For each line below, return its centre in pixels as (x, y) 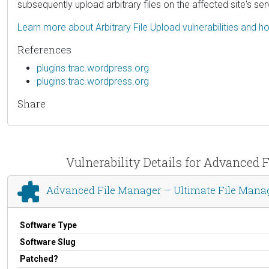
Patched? (39, 258)
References (44, 49)
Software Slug (48, 242)
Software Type (48, 225)
